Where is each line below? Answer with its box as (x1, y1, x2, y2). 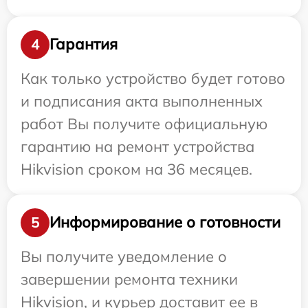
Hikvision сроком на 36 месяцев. (21, 159, 252, 179)
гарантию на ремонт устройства (21, 136, 254, 156)
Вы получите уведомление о (21, 246, 227, 266)
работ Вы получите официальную (21, 113, 267, 133)
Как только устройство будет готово (21, 68, 285, 88)
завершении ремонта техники (21, 269, 238, 289)
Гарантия (49, 34, 118, 54)
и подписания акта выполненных (21, 91, 263, 111)
